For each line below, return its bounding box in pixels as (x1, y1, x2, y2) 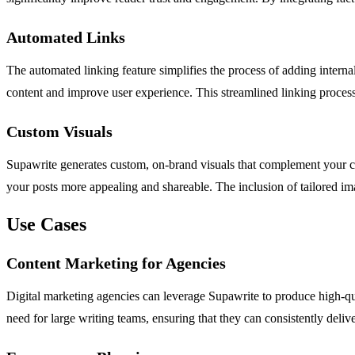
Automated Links (6, 29, 125, 47)
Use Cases (6, 214, 86, 235)
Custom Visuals (6, 123, 113, 141)
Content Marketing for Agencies (6, 254, 226, 273)
